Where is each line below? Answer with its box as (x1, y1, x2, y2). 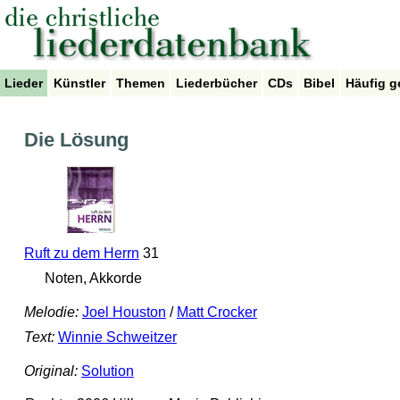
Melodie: (23, 304, 79, 321)
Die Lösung (23, 129, 129, 152)
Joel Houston (81, 304, 166, 321)
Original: (23, 362, 78, 379)
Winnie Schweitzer (57, 329, 177, 346)
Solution (80, 362, 134, 379)
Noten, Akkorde (40, 271, 142, 287)
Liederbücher (176, 76, 257, 90)
